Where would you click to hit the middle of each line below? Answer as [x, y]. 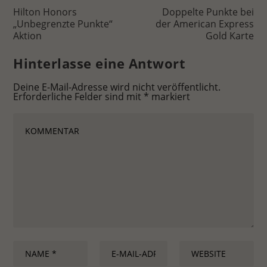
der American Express [204, 24]
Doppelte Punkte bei [208, 12]
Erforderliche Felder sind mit [79, 97]
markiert [170, 97]
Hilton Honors [45, 12]
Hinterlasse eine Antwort [100, 63]
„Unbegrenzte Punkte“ [63, 24]
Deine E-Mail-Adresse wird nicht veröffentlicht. [117, 87]
